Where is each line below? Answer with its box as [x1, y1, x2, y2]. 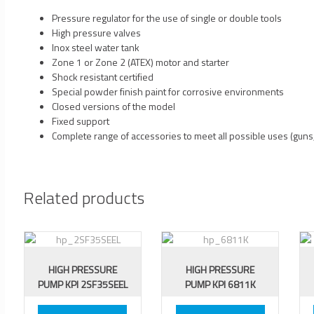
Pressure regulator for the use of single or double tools [52, 11, 282, 26]
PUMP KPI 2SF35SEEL [37, 277, 128, 292]
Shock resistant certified [52, 69, 153, 85]
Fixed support [52, 114, 109, 129]
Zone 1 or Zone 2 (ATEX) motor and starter [52, 55, 229, 70]
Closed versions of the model [52, 99, 175, 114]
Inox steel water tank [52, 40, 139, 55]
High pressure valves [52, 25, 141, 41]
